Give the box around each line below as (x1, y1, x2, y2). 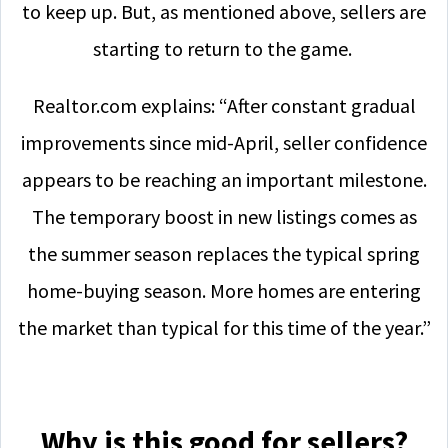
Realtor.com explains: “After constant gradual (32, 93, 416, 118)
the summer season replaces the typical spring (28, 241, 420, 266)
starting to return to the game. (92, 36, 356, 61)
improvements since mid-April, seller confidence (21, 130, 427, 155)
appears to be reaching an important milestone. (21, 167, 427, 192)
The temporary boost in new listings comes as (31, 204, 417, 229)
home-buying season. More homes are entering (27, 278, 421, 303)
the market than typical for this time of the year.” (17, 315, 431, 340)
